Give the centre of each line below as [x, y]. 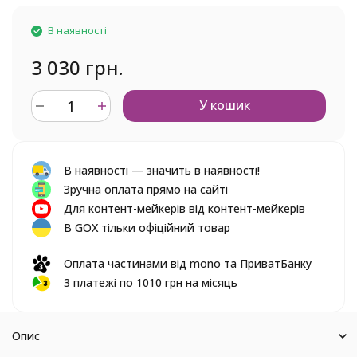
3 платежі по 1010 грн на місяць [151, 282]
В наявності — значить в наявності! [162, 170]
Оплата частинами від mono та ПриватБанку [188, 263]
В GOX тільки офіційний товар [147, 228]
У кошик [224, 105]
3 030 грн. [77, 67]
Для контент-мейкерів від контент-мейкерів [184, 208]
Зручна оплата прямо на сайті [146, 189]
